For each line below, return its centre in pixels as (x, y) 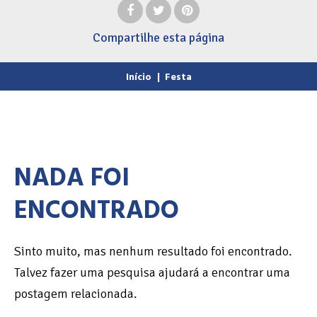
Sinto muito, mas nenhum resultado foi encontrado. (153, 251)
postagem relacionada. (76, 294)
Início (138, 77)
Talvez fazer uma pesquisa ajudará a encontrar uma (152, 272)
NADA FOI (72, 178)
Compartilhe (126, 38)
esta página (194, 38)
